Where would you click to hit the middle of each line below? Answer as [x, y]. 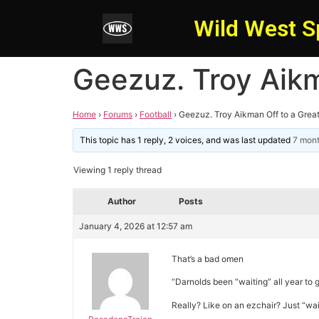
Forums [118, 114]
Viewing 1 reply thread [117, 170]
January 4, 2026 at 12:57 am [136, 226]
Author [122, 201]
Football [156, 114]
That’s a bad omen [208, 259]
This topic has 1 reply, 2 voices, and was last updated [187, 140]
